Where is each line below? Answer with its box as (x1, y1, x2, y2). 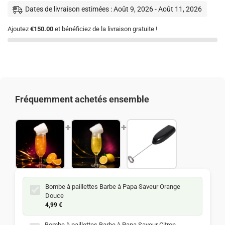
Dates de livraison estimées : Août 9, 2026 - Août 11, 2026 (25, 5, 202, 13)
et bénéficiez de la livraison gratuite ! (53, 25, 157, 33)
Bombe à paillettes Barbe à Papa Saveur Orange (45, 182, 180, 190)
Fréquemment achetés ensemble (15, 93, 149, 104)
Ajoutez (8, 25, 30, 33)
